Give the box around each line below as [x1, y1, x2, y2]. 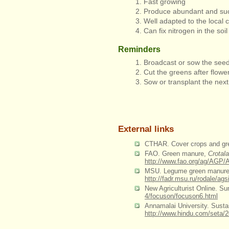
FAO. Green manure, [145, 150, 208, 157]
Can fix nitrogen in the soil [144, 27, 227, 35]
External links [118, 124, 174, 134]
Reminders [118, 45, 161, 54]
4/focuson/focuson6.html [145, 192, 218, 200]
